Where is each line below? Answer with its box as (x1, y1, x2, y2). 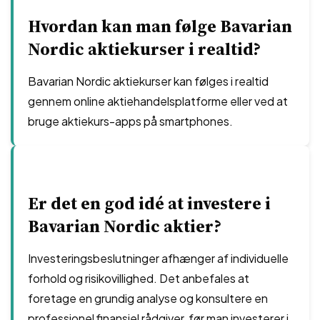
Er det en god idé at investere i (28, 191, 271, 215)
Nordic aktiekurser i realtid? (28, 37, 261, 61)
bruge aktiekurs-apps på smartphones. (28, 114, 233, 129)
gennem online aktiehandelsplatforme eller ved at (28, 94, 288, 109)
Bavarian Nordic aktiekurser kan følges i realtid (28, 74, 269, 89)
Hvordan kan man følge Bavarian (28, 14, 292, 38)
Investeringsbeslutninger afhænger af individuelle (28, 251, 289, 266)
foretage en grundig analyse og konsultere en (28, 291, 268, 306)
